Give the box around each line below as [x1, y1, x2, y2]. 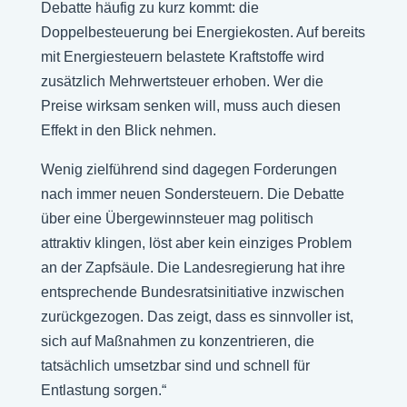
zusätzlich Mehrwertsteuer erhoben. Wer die [40, 74, 323, 89]
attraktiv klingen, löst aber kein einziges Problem [40, 235, 352, 251]
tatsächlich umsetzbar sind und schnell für [40, 358, 310, 373]
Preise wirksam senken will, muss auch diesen [40, 98, 341, 114]
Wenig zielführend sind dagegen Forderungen [40, 162, 337, 177]
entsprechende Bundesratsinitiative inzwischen [40, 284, 344, 300]
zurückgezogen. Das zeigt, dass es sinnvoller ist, [40, 309, 353, 324]
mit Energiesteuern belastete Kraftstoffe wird [40, 49, 324, 65]
